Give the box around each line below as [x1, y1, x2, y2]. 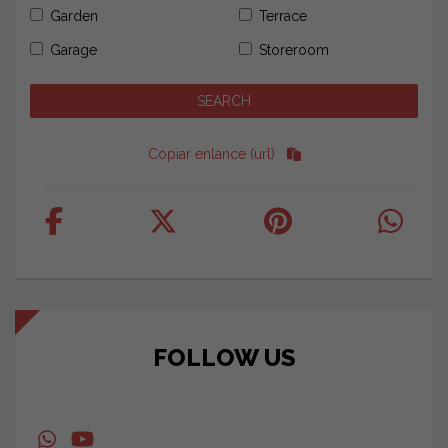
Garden [50, 8, 98, 25]
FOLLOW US [152, 342, 296, 372]
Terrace [259, 8, 307, 25]
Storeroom [259, 42, 329, 59]
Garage [50, 42, 97, 59]
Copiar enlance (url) [147, 146, 275, 163]
